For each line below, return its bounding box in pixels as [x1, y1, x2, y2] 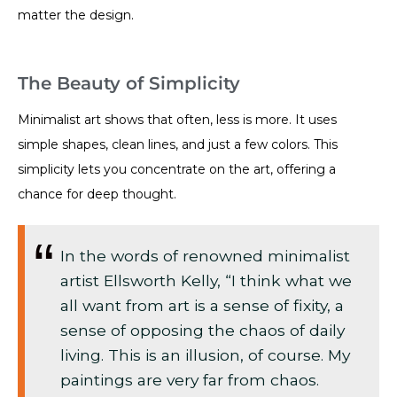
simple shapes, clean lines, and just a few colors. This [18, 136, 338, 152]
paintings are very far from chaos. [60, 370, 319, 389]
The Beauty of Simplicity [18, 72, 240, 94]
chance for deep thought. [18, 185, 176, 202]
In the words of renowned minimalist [60, 245, 350, 265]
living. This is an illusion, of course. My [60, 345, 350, 364]
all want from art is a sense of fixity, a [60, 295, 344, 315]
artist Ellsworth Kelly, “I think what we [60, 270, 352, 290]
